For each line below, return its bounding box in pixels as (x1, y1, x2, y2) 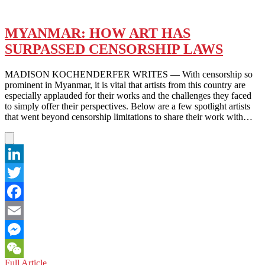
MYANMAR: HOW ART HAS (5, 25, 190, 41)
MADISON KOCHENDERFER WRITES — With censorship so (5, 69, 253, 79)
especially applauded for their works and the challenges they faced (5, 90, 251, 101)
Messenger (5, 243, 45, 253)
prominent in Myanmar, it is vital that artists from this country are (5, 79, 245, 90)
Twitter (5, 186, 31, 196)
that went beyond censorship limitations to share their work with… (5, 111, 253, 122)
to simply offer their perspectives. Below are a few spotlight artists (5, 101, 250, 111)
